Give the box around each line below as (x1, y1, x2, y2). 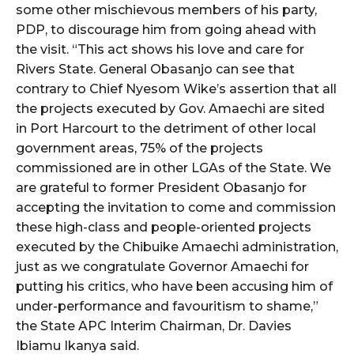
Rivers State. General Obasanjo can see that (16, 61, 295, 77)
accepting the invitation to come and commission (16, 199, 336, 215)
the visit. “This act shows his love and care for (16, 41, 304, 57)
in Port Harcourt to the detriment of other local (16, 120, 316, 136)
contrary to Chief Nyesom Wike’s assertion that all (16, 81, 337, 96)
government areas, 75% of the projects (16, 140, 263, 156)
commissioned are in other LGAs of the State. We (16, 160, 331, 175)
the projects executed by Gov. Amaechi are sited (16, 100, 325, 116)
